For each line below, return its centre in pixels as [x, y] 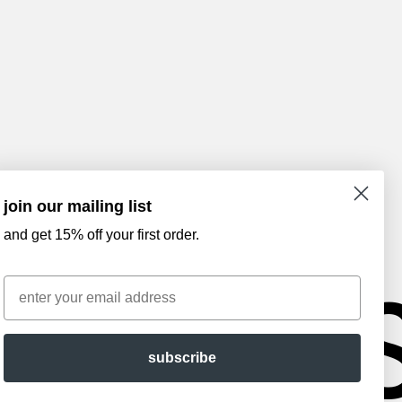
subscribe [182, 358]
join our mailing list [78, 206]
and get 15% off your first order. [101, 235]
